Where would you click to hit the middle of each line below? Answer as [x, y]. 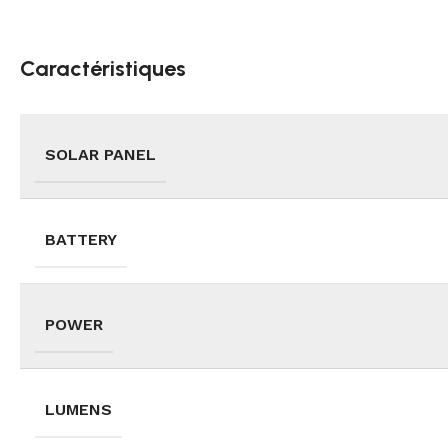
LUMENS [78, 410]
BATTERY [81, 240]
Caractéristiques [103, 69]
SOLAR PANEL [100, 155]
